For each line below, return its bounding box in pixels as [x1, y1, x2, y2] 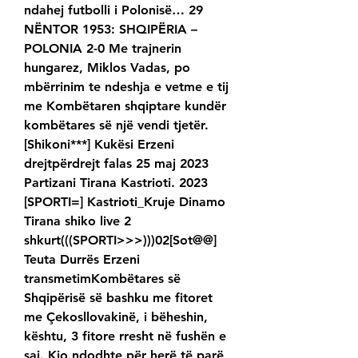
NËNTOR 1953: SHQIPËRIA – [24, 22, 197, 38]
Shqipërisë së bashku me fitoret [24, 290, 213, 306]
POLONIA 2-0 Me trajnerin [24, 41, 181, 57]
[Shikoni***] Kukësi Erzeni [24, 137, 174, 153]
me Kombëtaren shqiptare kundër [24, 98, 226, 114]
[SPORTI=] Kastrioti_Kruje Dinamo [24, 194, 225, 210]
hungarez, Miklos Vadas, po [24, 60, 190, 76]
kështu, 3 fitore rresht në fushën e [24, 328, 226, 344]
